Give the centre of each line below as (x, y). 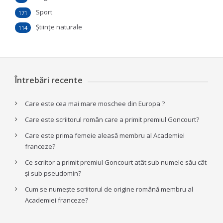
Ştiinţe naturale (59, 27)
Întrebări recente (49, 80)
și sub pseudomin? (53, 173)
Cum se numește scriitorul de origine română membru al (109, 189)
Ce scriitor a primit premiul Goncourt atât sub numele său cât (116, 162)
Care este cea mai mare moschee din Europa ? (95, 104)
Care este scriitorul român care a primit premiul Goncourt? (112, 119)
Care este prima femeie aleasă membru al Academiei (105, 135)
